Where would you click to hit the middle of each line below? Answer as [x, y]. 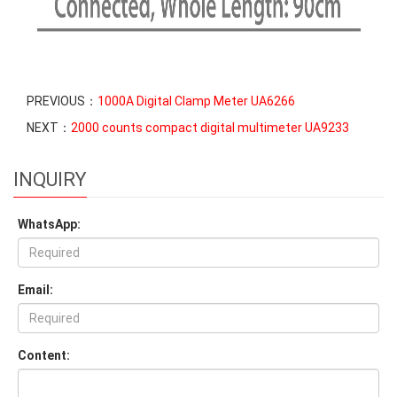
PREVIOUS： [62, 101]
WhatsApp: [49, 224]
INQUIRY [50, 179]
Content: [44, 355]
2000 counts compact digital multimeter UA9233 [210, 128]
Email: [35, 290]
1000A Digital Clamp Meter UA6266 [196, 101]
